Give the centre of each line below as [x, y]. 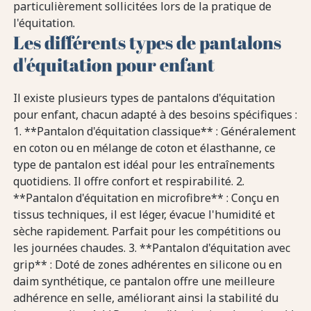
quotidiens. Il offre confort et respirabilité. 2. [129, 182]
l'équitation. [44, 23]
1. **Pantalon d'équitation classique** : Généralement [155, 132]
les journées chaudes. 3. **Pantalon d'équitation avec [152, 248]
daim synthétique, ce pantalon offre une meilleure [144, 281]
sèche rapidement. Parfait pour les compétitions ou [147, 232]
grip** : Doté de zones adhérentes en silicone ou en [148, 265]
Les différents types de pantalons [148, 43]
